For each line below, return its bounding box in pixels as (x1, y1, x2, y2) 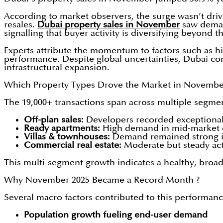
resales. (4, 20, 37, 29)
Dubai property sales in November (37, 20, 180, 29)
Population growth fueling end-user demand (24, 211, 208, 220)
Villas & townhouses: (24, 132, 110, 141)
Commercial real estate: (24, 141, 121, 150)
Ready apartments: (24, 124, 100, 133)
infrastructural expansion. (4, 63, 110, 72)
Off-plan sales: (24, 115, 84, 124)
